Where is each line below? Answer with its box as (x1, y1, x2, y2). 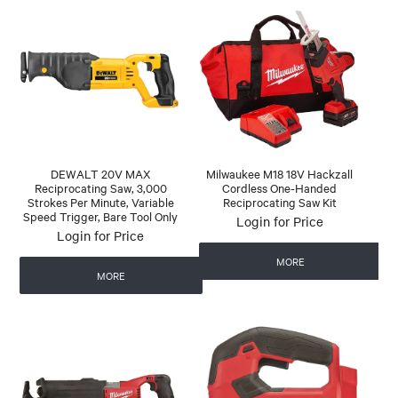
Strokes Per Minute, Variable (27, 193, 174, 210)
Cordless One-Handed (222, 179, 338, 195)
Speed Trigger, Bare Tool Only (23, 207, 179, 224)
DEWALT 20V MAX (51, 164, 151, 181)
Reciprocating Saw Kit (222, 193, 337, 210)
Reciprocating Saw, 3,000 (34, 179, 167, 195)
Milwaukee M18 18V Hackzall (206, 164, 354, 181)
